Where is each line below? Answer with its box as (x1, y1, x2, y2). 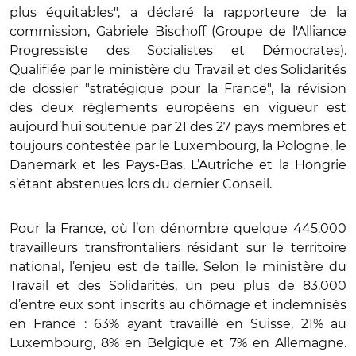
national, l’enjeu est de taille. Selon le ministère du (10, 258, 346, 274)
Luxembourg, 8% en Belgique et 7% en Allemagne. (10, 335, 346, 350)
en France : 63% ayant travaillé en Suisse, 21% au (10, 315, 346, 331)
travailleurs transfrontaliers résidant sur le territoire (10, 239, 346, 255)
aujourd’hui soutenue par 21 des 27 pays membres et (10, 118, 346, 134)
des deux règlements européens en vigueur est (10, 99, 346, 115)
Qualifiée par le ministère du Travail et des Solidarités (10, 61, 346, 77)
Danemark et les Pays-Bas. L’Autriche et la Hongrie (10, 157, 346, 172)
